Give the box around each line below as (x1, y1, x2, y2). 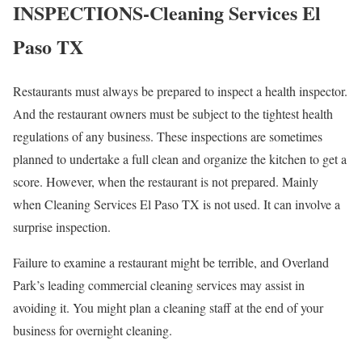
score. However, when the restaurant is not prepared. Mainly (13, 172, 318, 190)
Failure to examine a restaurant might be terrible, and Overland (13, 253, 329, 271)
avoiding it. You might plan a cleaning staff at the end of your (13, 298, 323, 316)
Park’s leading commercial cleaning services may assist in (13, 276, 305, 293)
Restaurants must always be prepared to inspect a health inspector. (13, 82, 347, 99)
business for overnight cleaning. (13, 321, 172, 339)
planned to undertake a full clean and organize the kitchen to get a (13, 149, 347, 167)
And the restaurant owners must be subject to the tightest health (13, 104, 333, 122)
